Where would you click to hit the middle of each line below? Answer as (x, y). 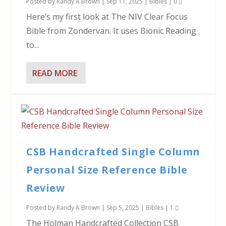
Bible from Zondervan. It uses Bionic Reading (111, 31)
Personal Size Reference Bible (107, 170)
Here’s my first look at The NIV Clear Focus (107, 17)
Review (46, 188)
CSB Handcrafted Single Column (113, 152)
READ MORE (55, 73)
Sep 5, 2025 (123, 208)
